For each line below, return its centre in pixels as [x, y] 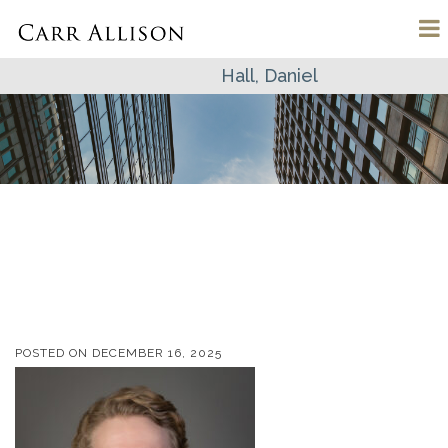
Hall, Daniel [269, 75]
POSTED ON [53, 353]
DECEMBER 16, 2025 [157, 353]
